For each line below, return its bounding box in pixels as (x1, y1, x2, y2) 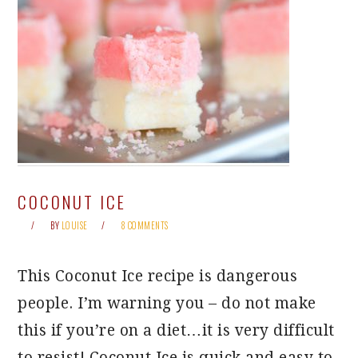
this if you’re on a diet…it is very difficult (18, 321, 335, 340)
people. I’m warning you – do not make (18, 294, 316, 312)
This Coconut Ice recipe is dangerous (18, 267, 298, 285)
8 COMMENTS (120, 219, 169, 232)
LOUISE (61, 219, 88, 232)
